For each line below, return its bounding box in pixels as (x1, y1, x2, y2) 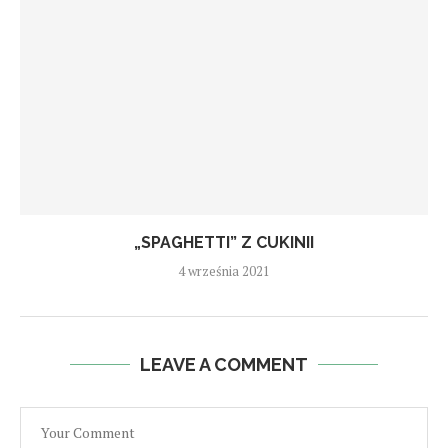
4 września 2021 (178, 262, 270, 280)
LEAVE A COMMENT (140, 354, 308, 375)
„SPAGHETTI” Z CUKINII (134, 233, 314, 252)
